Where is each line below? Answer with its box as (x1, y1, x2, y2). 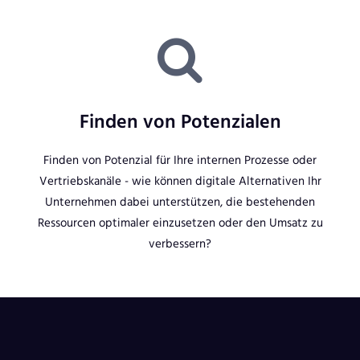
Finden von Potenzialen (79, 106, 281, 135)
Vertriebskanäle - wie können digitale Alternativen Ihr (39, 171, 321, 190)
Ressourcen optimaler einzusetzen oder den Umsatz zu (37, 213, 323, 231)
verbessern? (149, 234, 211, 252)
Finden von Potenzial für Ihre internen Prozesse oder (43, 150, 317, 169)
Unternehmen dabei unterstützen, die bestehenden (45, 192, 315, 211)
